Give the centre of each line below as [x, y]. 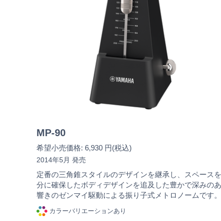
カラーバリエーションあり [88, 211]
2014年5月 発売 [61, 160]
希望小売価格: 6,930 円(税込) [84, 148]
